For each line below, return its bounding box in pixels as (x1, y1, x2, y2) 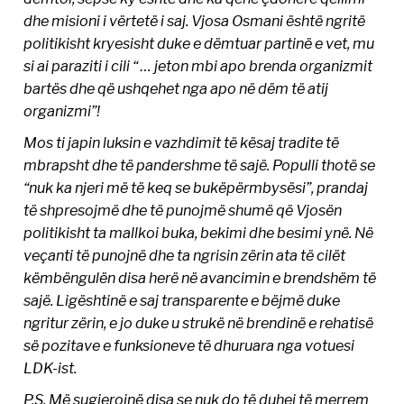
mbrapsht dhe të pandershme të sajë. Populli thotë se (23, 156, 376, 175)
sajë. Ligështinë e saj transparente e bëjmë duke (23, 291, 341, 310)
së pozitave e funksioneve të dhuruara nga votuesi (23, 336, 355, 355)
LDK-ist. (23, 359, 78, 378)
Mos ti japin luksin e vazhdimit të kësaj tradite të (23, 133, 340, 152)
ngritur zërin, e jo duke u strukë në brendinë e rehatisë (23, 314, 374, 333)
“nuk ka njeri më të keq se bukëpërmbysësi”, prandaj (23, 179, 369, 197)
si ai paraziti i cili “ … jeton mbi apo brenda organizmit (23, 57, 373, 76)
